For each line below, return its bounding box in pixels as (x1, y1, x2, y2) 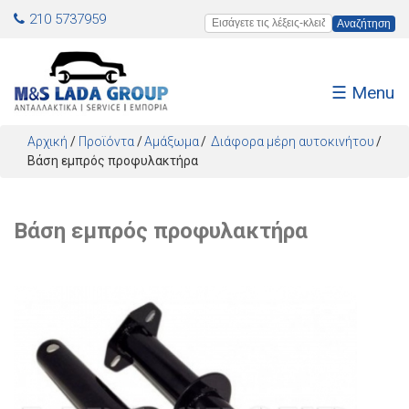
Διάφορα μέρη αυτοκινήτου (211, 134, 374, 149)
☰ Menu (331, 82, 394, 104)
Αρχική (27, 134, 68, 149)
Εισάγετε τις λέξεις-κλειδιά (204, 16, 369, 30)
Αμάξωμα (144, 134, 199, 149)
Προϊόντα (79, 134, 134, 149)
